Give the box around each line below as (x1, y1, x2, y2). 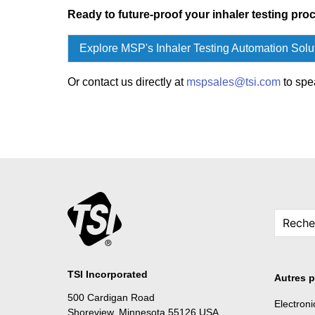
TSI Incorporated (67, 268, 148, 280)
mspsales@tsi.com (186, 75, 281, 88)
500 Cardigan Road (67, 291, 155, 303)
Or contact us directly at (67, 75, 186, 88)
